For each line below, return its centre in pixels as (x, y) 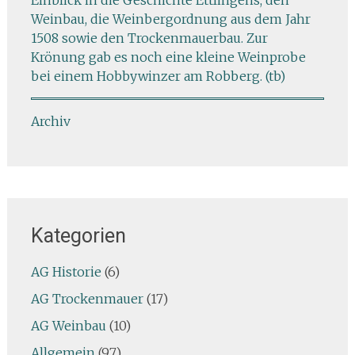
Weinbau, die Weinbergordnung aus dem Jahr (170, 19)
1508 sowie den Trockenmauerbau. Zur (149, 38)
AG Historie (66, 271)
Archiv (50, 121)
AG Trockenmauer (87, 298)
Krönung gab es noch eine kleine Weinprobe (168, 57)
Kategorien (78, 235)
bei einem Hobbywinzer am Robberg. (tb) (158, 76)
